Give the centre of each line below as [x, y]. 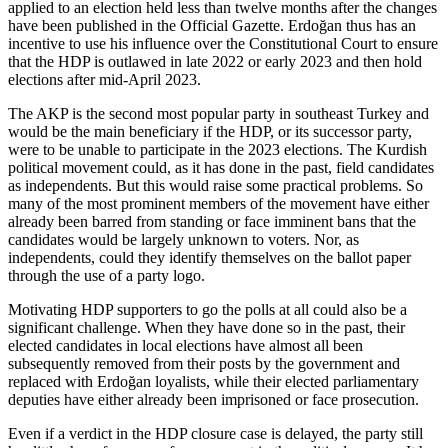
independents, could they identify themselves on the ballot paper [209, 258]
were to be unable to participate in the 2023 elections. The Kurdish [217, 150]
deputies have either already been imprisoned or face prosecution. [215, 400]
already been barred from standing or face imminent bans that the [212, 222]
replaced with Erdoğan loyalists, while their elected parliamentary [213, 382]
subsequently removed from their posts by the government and [204, 364]
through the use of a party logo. [106, 276]
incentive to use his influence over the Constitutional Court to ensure [223, 44]
